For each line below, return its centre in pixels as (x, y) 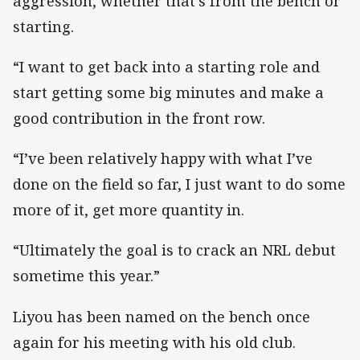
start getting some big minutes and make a (168, 93)
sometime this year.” (86, 276)
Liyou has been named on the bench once (162, 316)
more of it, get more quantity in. (129, 210)
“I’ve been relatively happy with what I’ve (163, 159)
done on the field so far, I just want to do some (179, 184)
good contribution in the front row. (139, 119)
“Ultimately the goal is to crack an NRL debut (174, 250)
